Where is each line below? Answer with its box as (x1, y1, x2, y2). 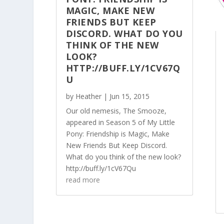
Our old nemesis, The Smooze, (65, 106, 166, 116)
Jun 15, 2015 (109, 91, 149, 101)
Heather (75, 91, 101, 101)
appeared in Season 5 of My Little (65, 117, 175, 127)
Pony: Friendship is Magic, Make (65, 129, 169, 139)
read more (65, 175, 100, 185)
